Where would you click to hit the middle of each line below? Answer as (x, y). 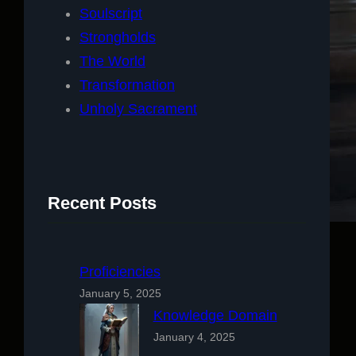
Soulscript (111, 13)
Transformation (127, 85)
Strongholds (118, 37)
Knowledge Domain (215, 315)
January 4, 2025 (194, 337)
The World (112, 61)
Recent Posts (102, 203)
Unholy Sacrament (138, 108)
